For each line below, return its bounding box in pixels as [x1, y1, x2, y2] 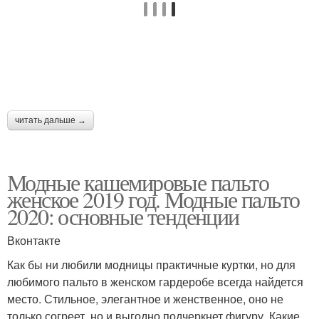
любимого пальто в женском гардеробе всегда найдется [7, 273, 303, 290]
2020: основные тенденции [7, 201, 239, 231]
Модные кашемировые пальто [7, 167, 268, 197]
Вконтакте [7, 232, 61, 249]
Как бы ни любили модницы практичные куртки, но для [7, 256, 296, 273]
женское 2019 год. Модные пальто [7, 184, 300, 214]
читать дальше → [15, 115, 86, 125]
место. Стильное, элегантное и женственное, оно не [7, 291, 283, 307]
